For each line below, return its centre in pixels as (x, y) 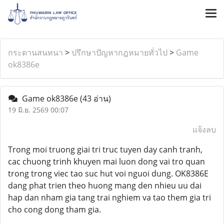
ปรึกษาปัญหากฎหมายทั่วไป (119, 52)
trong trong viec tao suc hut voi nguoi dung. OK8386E (108, 173)
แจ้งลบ (204, 129)
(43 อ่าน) (95, 98)
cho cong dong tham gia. (54, 209)
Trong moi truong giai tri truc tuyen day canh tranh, (105, 149)
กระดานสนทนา (35, 52)
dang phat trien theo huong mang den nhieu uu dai (105, 185)
